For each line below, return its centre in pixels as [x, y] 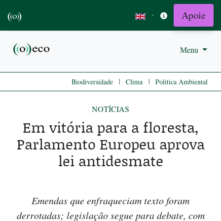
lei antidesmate [110, 161]
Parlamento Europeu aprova [110, 144]
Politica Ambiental [182, 82]
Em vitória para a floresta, [110, 127]
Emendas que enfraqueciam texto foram [110, 201]
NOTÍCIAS [110, 109]
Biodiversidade [92, 82]
